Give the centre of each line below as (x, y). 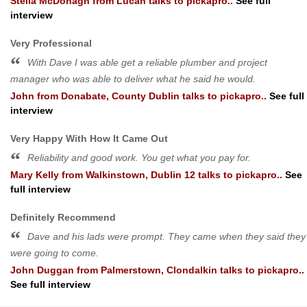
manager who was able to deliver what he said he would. (133, 78)
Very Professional (51, 43)
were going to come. (54, 253)
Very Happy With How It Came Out (89, 138)
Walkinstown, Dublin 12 (140, 174)
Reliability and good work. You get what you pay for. (139, 157)
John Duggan (42, 270)
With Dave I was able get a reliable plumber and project (147, 62)
